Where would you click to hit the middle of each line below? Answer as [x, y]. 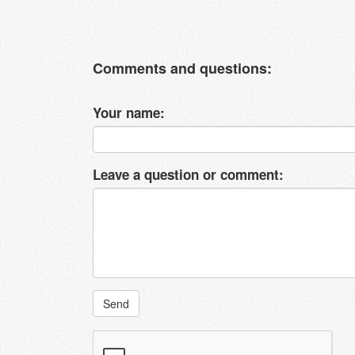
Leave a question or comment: [188, 174]
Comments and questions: [182, 68]
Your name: [129, 112]
